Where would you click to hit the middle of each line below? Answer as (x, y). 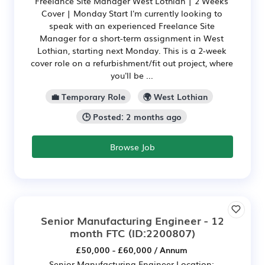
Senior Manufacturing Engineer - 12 (132, 220)
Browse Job (132, 146)
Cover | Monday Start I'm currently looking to (132, 13)
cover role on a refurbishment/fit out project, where (132, 62)
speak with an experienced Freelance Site (132, 25)
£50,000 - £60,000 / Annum (132, 249)
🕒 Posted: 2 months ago (132, 116)
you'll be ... (132, 75)
